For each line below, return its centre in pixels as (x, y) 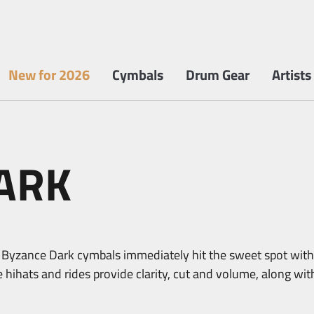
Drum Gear (218, 75)
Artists (292, 75)
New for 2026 (49, 75)
